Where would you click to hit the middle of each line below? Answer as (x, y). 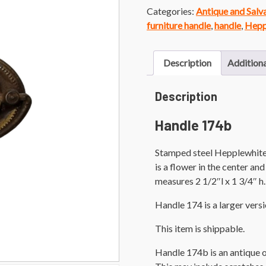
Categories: (171, 11)
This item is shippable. (200, 228)
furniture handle (179, 25)
